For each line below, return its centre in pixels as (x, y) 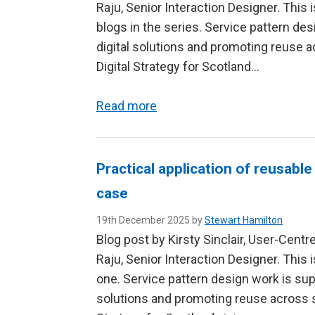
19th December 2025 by (150, 220)
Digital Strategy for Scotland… (178, 66)
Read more (127, 106)
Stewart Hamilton (244, 220)
